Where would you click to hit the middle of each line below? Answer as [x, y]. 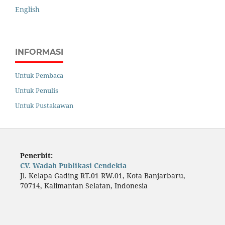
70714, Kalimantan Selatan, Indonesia [84, 185]
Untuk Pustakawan [44, 105]
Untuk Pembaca [39, 75]
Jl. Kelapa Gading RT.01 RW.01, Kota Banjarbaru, [102, 175]
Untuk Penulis [37, 90]
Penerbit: [36, 155]
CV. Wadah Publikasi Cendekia [73, 165]
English [27, 9]
